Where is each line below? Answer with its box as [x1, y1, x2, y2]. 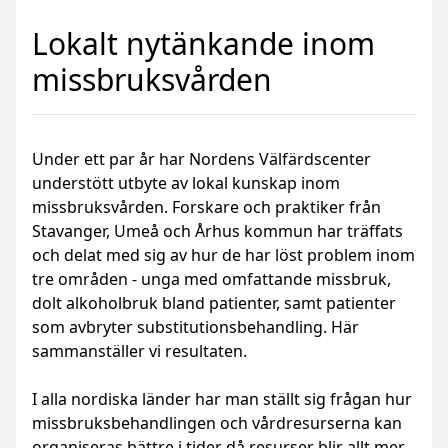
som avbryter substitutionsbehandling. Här [32, 316, 359, 339]
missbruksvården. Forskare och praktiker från [32, 196, 381, 219]
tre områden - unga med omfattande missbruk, [32, 268, 391, 291]
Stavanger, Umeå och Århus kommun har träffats [32, 220, 403, 243]
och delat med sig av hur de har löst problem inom [32, 244, 415, 267]
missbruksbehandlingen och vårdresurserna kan [32, 412, 402, 435]
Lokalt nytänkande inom [32, 23, 375, 65]
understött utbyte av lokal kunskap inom [32, 172, 340, 195]
